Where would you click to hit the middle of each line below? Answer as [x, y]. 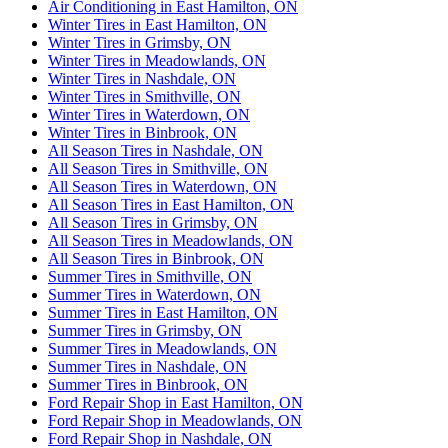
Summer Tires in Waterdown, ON [154, 294]
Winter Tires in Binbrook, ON [142, 132]
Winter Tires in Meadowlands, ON [157, 60]
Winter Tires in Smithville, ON [144, 96]
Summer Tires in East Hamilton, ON [163, 312]
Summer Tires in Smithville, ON [150, 276]
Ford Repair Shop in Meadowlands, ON [175, 420]
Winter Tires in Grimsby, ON [139, 42]
